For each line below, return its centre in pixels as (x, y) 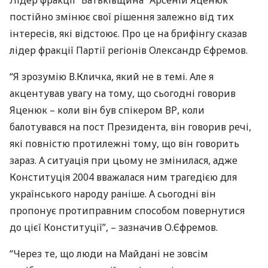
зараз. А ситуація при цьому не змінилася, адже (124, 160)
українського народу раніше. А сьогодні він (113, 194)
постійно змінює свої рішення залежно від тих (122, 17)
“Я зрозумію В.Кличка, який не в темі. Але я (112, 77)
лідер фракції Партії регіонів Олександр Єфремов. (129, 50)
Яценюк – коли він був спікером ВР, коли (107, 110)
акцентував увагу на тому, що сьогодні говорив (123, 93)
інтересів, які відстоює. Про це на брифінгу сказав (128, 33)
